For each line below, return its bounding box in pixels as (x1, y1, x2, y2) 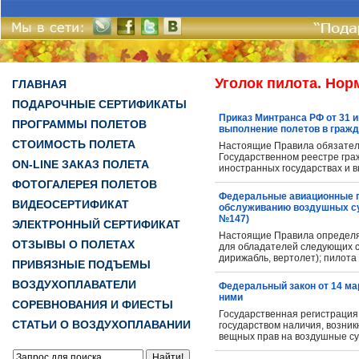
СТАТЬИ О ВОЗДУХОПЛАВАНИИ (12, 318, 191, 331)
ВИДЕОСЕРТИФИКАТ (12, 198, 129, 211)
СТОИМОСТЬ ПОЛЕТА (12, 138, 135, 151)
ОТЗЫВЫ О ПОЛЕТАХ (12, 238, 135, 251)
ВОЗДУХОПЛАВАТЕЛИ (12, 278, 136, 291)
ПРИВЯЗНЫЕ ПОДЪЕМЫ (12, 258, 151, 271)
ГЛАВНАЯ (12, 78, 67, 91)
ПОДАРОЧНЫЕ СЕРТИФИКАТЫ (12, 98, 187, 111)
